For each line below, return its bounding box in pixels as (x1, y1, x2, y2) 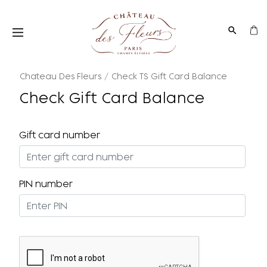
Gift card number (19, 129, 100, 141)
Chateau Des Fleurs (20, 71, 101, 82)
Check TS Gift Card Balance (111, 71, 227, 82)
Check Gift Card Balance (20, 89, 205, 107)
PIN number (19, 178, 73, 190)
